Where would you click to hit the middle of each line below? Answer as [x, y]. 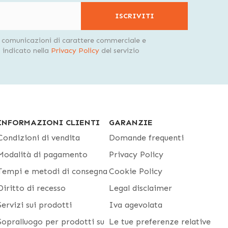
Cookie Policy [136, 171]
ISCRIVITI [134, 16]
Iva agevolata [136, 205]
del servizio [119, 51]
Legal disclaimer [140, 188]
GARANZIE [131, 122]
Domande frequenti [146, 138]
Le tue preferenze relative [160, 222]
